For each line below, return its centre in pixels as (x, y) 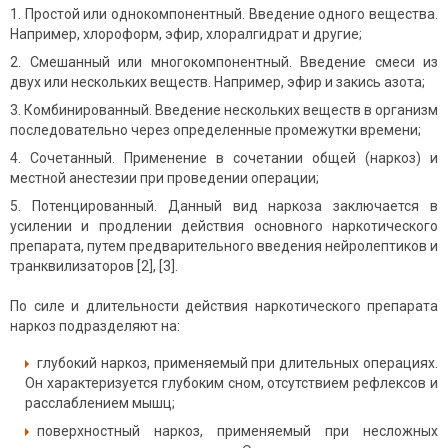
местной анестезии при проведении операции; (164, 178)
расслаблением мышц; (100, 403)
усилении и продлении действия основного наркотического (224, 226)
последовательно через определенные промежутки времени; (215, 130)
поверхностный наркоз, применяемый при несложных (237, 431)
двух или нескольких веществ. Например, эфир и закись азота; (217, 82)
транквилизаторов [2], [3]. (94, 266)
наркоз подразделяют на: (95, 326)
